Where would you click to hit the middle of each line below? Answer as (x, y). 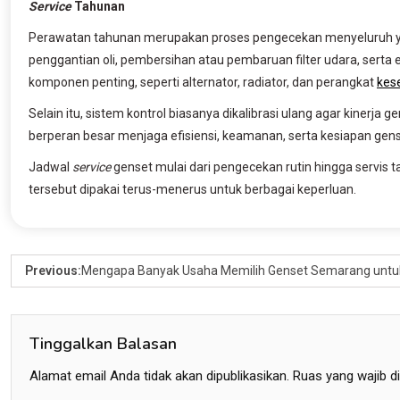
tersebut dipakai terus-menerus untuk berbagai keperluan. (192, 189)
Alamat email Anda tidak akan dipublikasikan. (159, 375)
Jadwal (50, 167)
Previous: (53, 270)
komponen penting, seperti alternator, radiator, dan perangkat (203, 82)
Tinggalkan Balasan (103, 343)
